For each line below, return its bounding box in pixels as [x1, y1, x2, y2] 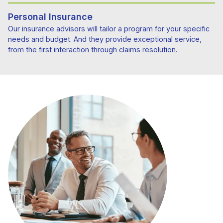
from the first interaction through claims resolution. [8, 45, 177, 54]
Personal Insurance [8, 11, 93, 22]
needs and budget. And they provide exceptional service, [8, 35, 202, 44]
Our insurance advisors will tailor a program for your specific [8, 24, 210, 33]
